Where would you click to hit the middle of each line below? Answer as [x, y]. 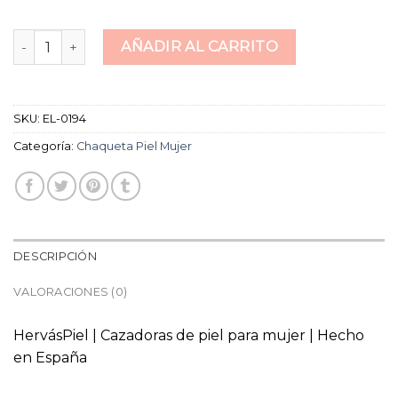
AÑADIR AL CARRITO [200, 47]
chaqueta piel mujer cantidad [106, 39]
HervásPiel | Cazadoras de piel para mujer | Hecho [189, 335]
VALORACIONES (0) [71, 291]
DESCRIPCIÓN [55, 256]
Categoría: [45, 146]
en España [50, 357]
